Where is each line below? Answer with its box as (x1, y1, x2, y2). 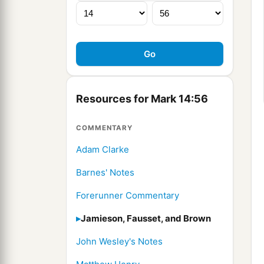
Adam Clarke (76, 144, 129, 156)
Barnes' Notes (76, 167, 134, 179)
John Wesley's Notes (76, 236, 163, 247)
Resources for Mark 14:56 (76, 93, 208, 105)
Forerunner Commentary (76, 190, 179, 202)
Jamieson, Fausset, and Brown (81, 213, 211, 225)
